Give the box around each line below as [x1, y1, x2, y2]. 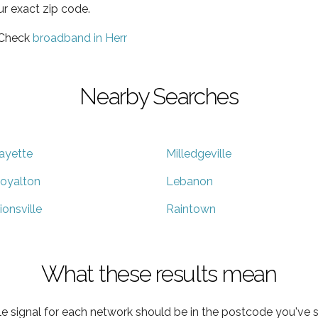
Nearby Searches [79, 82, 238, 109]
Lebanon [166, 174, 213, 188]
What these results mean [41, 260, 277, 287]
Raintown [166, 202, 216, 216]
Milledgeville [166, 146, 231, 160]
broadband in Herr [33, 31, 127, 45]
